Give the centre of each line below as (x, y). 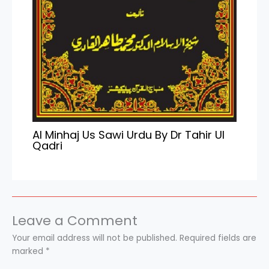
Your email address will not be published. (95, 238)
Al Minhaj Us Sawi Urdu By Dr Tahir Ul (129, 135)
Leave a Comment (75, 221)
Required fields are (218, 238)
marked (29, 252)
